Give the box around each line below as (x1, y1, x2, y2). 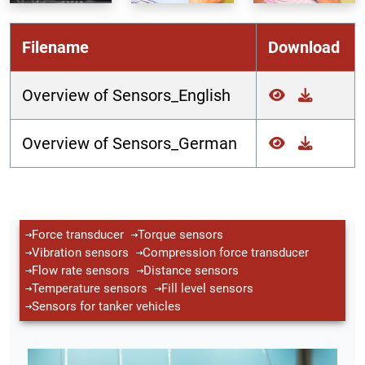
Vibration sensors (32, 245, 129, 261)
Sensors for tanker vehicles (32, 299, 181, 314)
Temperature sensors (32, 281, 147, 297)
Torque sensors (138, 227, 223, 243)
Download (268, 37, 340, 58)
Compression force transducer (143, 245, 309, 261)
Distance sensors (143, 263, 239, 279)
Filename (22, 37, 89, 58)
